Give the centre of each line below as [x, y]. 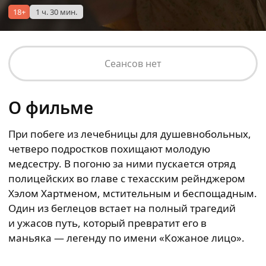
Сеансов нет [133, 64]
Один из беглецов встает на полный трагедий [122, 208]
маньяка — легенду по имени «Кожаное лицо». [126, 238]
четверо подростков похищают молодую [109, 149]
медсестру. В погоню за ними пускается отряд [122, 164]
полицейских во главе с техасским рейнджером [127, 178]
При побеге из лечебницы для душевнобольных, [130, 134]
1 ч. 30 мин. [56, 12]
